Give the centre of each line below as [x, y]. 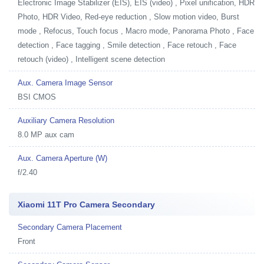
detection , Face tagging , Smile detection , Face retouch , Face [127, 45]
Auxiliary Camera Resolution [66, 120]
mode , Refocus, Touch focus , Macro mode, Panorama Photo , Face [136, 31]
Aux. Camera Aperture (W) [62, 158]
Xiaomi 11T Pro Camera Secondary [86, 204]
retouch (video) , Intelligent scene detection [91, 59]
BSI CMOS [37, 97]
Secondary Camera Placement [70, 227]
